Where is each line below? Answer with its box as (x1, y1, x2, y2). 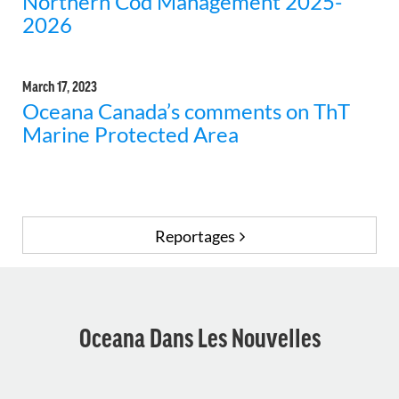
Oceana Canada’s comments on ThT (22, 98, 350, 125)
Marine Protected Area (22, 121, 239, 148)
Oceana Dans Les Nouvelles (78, 323, 321, 352)
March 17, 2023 (22, 77, 97, 94)
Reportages (154, 226, 235, 247)
